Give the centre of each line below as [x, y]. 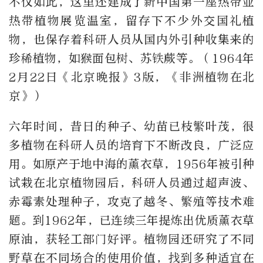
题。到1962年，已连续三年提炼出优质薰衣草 [131, 220]
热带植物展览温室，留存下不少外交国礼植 [131, 21]
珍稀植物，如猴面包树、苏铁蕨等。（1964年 [131, 58]
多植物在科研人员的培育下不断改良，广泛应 [131, 145]
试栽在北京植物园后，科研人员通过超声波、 [131, 183]
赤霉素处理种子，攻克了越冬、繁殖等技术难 [131, 201]
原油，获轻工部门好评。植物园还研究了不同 [131, 239]
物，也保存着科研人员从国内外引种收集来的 [131, 39]
